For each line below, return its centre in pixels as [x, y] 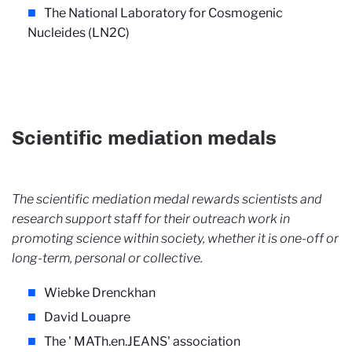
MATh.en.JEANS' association [157, 342]
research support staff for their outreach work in [151, 219]
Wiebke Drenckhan [100, 293]
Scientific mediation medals [144, 137]
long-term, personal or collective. [107, 258]
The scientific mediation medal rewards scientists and [167, 200]
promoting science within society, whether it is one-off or [175, 239]
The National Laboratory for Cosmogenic [163, 13]
